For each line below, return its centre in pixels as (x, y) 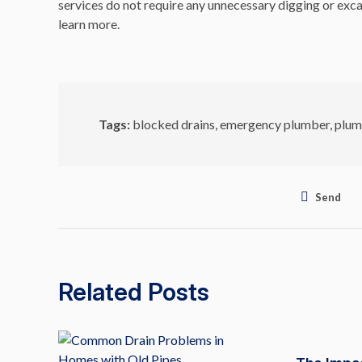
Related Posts (134, 292)
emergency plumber (275, 124)
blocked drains (174, 124)
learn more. (89, 24)
